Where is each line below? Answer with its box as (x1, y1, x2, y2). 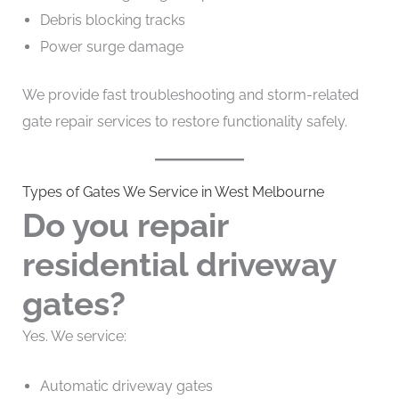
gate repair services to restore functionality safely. (21, 113, 347, 131)
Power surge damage (39, 38, 183, 56)
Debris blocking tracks (39, 12, 185, 29)
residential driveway (21, 244, 336, 284)
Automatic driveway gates (39, 377, 213, 395)
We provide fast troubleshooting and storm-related (21, 86, 359, 104)
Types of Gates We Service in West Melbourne (21, 183, 324, 200)
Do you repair (21, 205, 228, 245)
